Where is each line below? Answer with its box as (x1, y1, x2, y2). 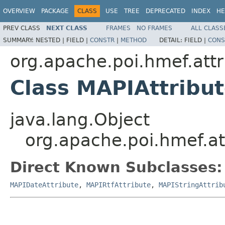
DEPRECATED (146, 8, 185, 15)
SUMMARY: (3, 36, 36, 44)
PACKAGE (41, 8, 69, 15)
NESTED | (36, 36, 66, 44)
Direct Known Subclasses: (10, 158, 222, 176)
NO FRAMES (137, 24, 172, 32)
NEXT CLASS (46, 24, 87, 32)
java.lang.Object (10, 109, 150, 130)
